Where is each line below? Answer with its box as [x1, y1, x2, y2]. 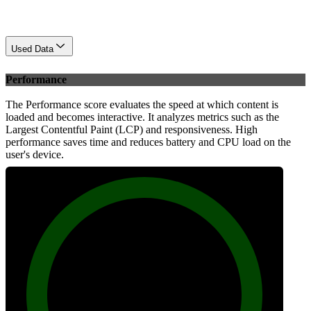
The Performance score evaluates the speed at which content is [6, 98, 278, 110]
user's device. [6, 148, 64, 160]
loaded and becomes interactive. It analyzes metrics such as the [6, 110, 279, 123]
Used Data [11, 44, 53, 55]
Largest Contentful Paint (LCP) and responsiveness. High [6, 123, 258, 135]
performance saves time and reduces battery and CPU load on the [6, 135, 291, 148]
